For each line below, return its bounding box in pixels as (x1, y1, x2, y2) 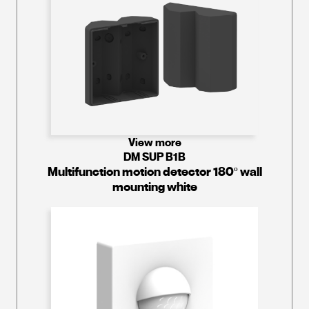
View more (128, 134, 181, 150)
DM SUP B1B (123, 149, 186, 164)
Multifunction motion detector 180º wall (47, 163, 262, 179)
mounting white (112, 179, 197, 195)
